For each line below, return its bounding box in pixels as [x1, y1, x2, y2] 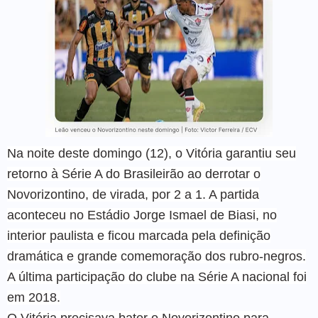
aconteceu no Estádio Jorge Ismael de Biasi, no [7, 208, 277, 223]
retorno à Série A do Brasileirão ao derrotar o [7, 167, 261, 182]
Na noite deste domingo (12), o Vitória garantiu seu [7, 146, 296, 161]
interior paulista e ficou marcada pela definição [7, 229, 270, 243]
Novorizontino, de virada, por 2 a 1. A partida [7, 187, 259, 202]
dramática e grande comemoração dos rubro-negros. [7, 249, 306, 264]
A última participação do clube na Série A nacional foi [7, 270, 307, 285]
